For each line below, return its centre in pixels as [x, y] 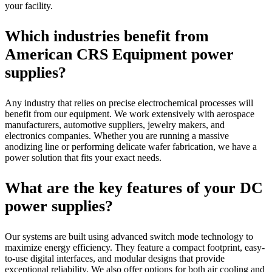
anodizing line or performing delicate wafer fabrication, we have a [131, 146]
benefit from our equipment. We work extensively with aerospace [130, 114]
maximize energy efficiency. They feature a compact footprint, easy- [135, 247]
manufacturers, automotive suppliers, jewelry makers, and [115, 124]
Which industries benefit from [107, 36]
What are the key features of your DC [134, 188]
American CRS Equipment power [119, 54]
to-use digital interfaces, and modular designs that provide [115, 258]
